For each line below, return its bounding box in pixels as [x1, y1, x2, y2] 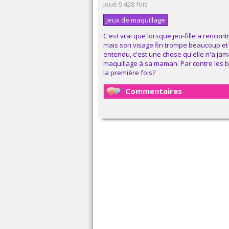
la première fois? [103, 68, 155, 77]
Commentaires [125, 86, 182, 96]
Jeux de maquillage [106, 15, 165, 25]
